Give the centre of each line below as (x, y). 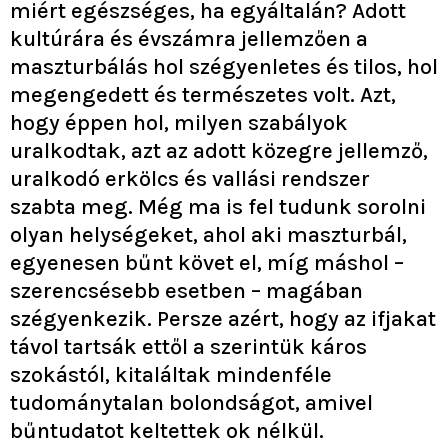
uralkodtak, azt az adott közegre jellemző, (219, 151)
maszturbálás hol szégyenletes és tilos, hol (224, 67)
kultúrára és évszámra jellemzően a (189, 39)
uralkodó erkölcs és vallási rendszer (190, 179)
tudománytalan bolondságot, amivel (191, 403)
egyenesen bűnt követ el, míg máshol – (207, 263)
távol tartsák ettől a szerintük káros (188, 347)
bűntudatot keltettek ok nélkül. (167, 431)
